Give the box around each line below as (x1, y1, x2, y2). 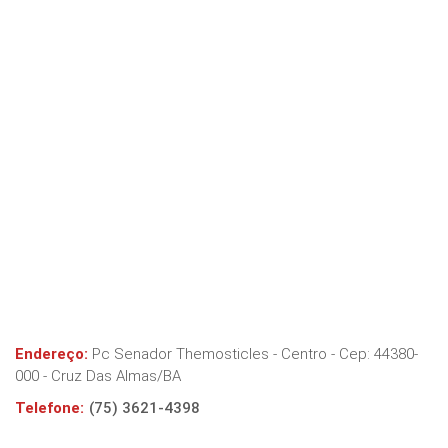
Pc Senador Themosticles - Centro (92, 345, 327, 363)
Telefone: (15, 399, 84, 417)
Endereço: (15, 345, 88, 363)
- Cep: (327, 345, 374, 363)
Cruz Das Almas (51, 367, 157, 385)
